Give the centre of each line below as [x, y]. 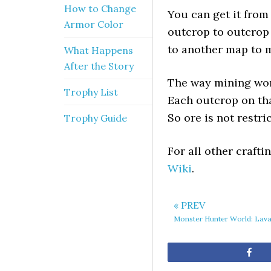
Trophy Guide [96, 118]
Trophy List [91, 92]
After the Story [99, 66]
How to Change [100, 8]
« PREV [189, 205]
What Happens [99, 50]
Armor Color [94, 24]
